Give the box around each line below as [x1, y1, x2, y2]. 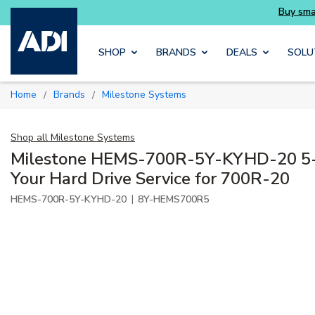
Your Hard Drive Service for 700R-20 [11, 167, 290, 190]
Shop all [11, 130, 48, 144]
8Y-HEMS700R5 [138, 192, 209, 206]
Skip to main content [127, 15, 241, 30]
